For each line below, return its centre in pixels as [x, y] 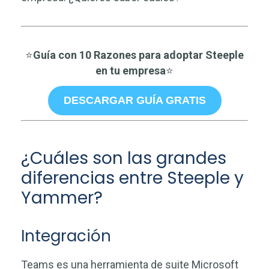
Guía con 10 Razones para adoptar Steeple [138, 55]
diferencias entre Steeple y [132, 178]
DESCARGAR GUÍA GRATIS [134, 101]
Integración [66, 236]
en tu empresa [131, 71]
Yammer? [62, 198]
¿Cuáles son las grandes [124, 159]
